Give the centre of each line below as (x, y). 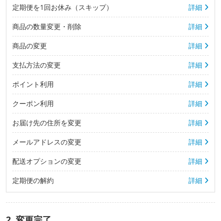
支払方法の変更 (37, 65)
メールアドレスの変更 (47, 142)
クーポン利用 (33, 103)
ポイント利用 (33, 84)
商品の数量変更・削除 (47, 26)
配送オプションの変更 (47, 161)
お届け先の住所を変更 (47, 122)
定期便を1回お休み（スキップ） (63, 7)
